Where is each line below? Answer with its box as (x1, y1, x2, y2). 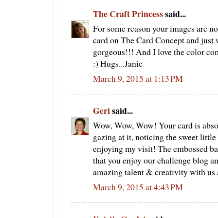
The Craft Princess (93, 7, 163, 20)
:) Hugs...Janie (93, 57, 143, 70)
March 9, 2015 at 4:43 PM (93, 181, 183, 193)
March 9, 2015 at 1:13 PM (93, 73, 183, 85)
